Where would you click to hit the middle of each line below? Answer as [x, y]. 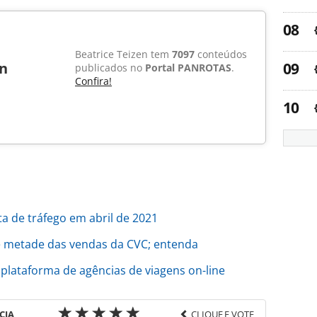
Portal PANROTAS [188, 68]
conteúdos [221, 54]
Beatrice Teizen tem [123, 54]
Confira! [93, 81]
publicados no [110, 68]
